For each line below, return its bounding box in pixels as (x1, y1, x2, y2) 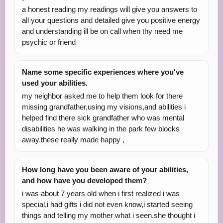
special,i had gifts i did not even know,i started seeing (22, 200, 193, 209)
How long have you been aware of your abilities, (22, 165, 188, 174)
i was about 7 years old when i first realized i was (22, 189, 180, 198)
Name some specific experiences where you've (22, 68, 184, 76)
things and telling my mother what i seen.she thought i (22, 211, 195, 220)
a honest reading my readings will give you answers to (22, 5, 197, 13)
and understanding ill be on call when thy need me (22, 27, 183, 35)
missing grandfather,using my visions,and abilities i (22, 103, 186, 111)
